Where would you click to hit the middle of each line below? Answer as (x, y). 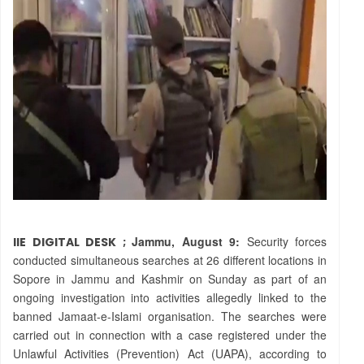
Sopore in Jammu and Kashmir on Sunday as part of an (170, 279)
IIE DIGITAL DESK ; (72, 242)
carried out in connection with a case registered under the (170, 335)
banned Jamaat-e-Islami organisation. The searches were (170, 316)
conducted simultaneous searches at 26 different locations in (170, 260)
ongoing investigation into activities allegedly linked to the (170, 297)
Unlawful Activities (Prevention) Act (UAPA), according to (170, 353)
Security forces (283, 241)
